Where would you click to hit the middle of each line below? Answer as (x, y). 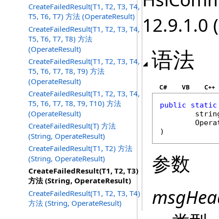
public (173, 105)
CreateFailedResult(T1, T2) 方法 (80, 148)
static (204, 105)
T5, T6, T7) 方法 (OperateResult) (82, 16)
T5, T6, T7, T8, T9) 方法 (66, 71)
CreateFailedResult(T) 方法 (72, 126)
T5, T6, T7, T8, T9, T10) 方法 (75, 103)
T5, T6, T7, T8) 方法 (60, 39)
